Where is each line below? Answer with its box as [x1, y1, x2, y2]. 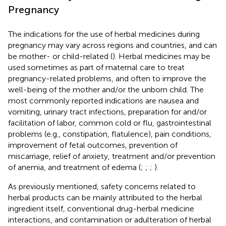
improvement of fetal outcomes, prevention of [8, 140, 178, 150]
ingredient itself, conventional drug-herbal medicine [8, 203, 194, 213]
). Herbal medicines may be [112, 51, 210, 61]
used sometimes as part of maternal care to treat [8, 62, 185, 72]
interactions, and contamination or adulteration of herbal [8, 214, 211, 224]
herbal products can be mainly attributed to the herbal [8, 192, 202, 202]
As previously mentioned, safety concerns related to [8, 181, 196, 191]
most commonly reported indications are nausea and [8, 95, 199, 105]
